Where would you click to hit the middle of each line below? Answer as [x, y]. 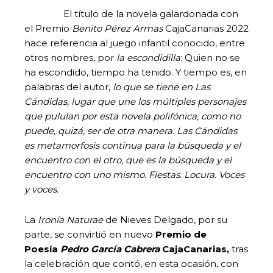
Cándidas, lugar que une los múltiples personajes [135, 101]
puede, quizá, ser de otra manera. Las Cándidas [131, 130]
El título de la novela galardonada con [131, 13]
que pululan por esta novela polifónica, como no [133, 116]
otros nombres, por [70, 57]
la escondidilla [148, 57]
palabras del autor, [69, 87]
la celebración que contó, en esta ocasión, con [131, 263]
